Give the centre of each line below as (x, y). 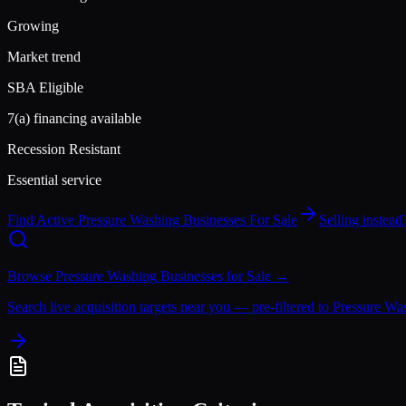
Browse (31, 275)
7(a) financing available (74, 118)
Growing (33, 25)
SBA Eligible (45, 87)
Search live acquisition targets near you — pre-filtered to (170, 306)
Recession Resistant (64, 149)
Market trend (44, 56)
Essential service (54, 179)
